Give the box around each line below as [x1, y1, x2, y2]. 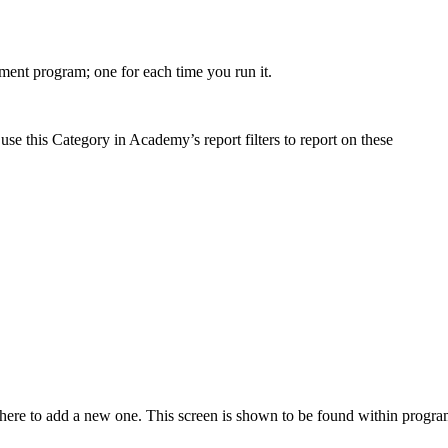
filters [245, 130, 280, 148]
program [33, 62, 86, 80]
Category [52, 130, 110, 148]
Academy [129, 130, 190, 148]
